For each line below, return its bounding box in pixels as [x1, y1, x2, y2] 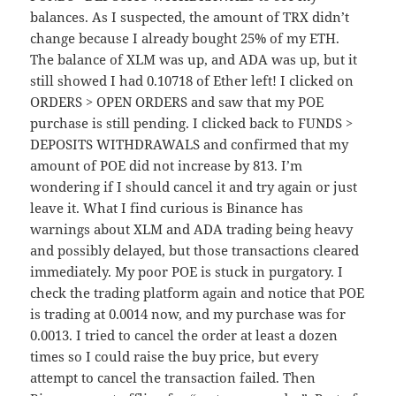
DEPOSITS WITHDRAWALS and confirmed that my [30, 135, 349, 154]
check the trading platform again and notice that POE [30, 284, 365, 302]
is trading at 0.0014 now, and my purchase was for [30, 305, 346, 324]
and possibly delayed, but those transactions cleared [30, 241, 360, 260]
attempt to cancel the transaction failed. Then [30, 369, 316, 387]
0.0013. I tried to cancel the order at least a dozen [30, 326, 339, 345]
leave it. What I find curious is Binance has [30, 199, 304, 217]
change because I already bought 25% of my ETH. [30, 29, 340, 48]
